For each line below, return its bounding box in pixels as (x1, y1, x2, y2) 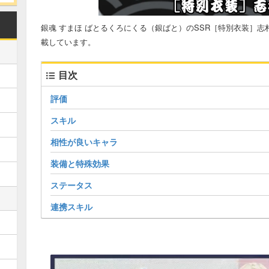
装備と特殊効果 (50, 157, 109, 169)
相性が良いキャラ (50, 136, 118, 148)
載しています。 (41, 36, 95, 47)
